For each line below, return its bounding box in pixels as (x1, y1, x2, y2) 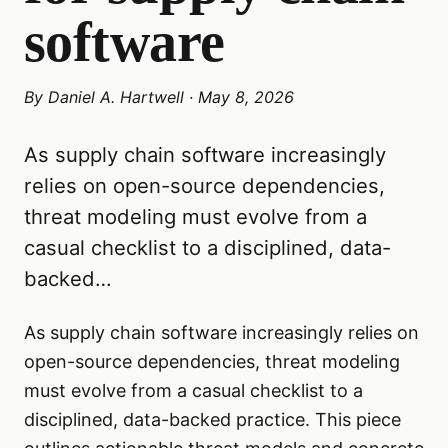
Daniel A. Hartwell (48, 87, 184, 107)
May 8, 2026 (198, 87, 294, 107)
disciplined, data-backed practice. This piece (24, 409, 401, 430)
